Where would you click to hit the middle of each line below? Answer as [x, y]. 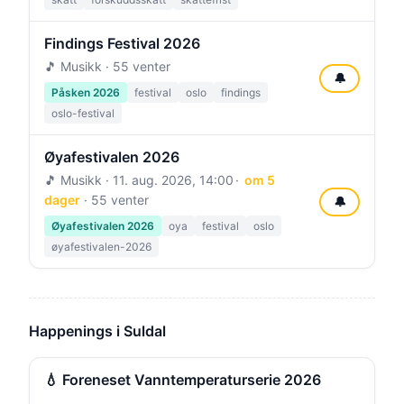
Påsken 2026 [86, 92]
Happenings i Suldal [97, 331]
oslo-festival [83, 113]
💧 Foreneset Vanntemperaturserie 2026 [183, 380]
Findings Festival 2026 [122, 43]
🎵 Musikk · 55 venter [107, 66]
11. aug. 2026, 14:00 [173, 180]
